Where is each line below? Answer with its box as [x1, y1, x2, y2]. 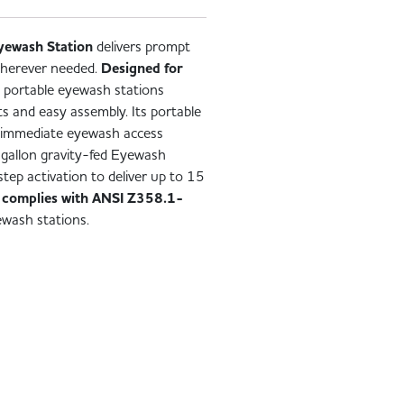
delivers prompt [93, 36, 191, 57]
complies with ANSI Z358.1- [2, 188, 184, 208]
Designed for [101, 58, 184, 78]
